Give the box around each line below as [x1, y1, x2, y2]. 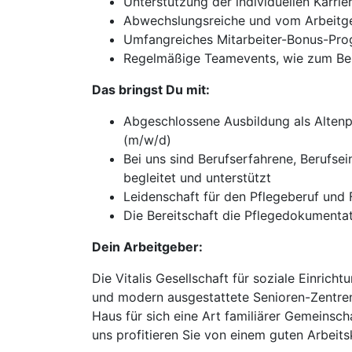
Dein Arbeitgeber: [92, 239, 203, 255]
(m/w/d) [123, 132, 171, 148]
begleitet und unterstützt [123, 170, 271, 185]
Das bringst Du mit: [92, 82, 210, 97]
